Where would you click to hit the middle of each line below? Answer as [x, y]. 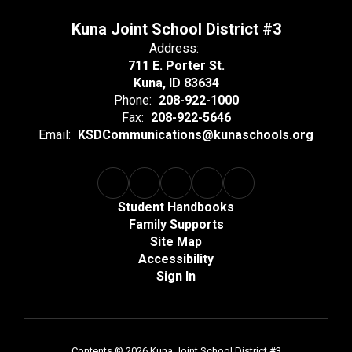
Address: [174, 48]
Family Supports [176, 224]
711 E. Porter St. [176, 66]
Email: [55, 135]
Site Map [176, 242]
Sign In [176, 276]
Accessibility [176, 259]
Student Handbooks [176, 207]
